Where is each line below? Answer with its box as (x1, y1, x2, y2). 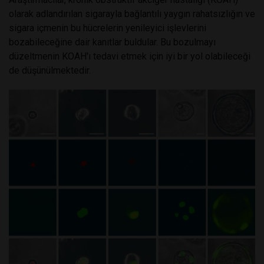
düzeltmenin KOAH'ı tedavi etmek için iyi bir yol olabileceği (9, 51, 250, 62)
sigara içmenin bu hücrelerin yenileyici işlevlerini (9, 22, 206, 34)
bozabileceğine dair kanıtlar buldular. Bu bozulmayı (9, 37, 216, 48)
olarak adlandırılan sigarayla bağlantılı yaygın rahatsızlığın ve (9, 8, 255, 20)
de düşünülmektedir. (9, 65, 91, 77)
